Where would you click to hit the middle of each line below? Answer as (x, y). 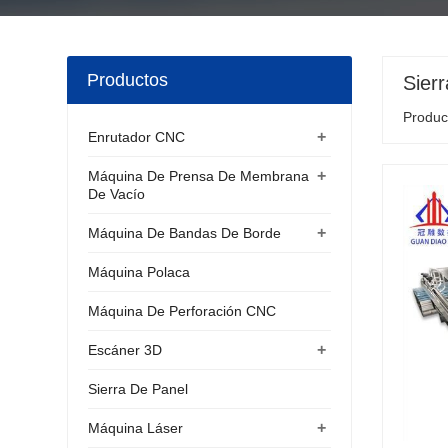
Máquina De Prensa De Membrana (199, 176)
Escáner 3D (125, 350)
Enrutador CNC (137, 137)
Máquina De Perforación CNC (182, 311)
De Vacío (117, 194)
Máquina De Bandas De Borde (185, 233)
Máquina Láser (136, 428)
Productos (128, 80)
